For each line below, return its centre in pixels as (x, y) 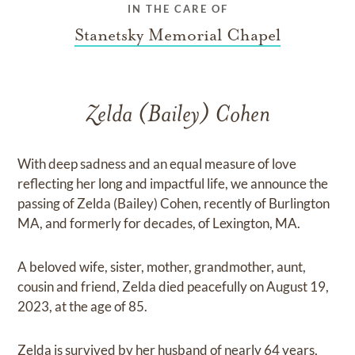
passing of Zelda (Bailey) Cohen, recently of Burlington (174, 204)
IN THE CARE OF (177, 9)
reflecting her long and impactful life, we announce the (173, 184)
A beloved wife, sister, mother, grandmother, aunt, (162, 267)
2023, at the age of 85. (83, 307)
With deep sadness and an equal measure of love (157, 164)
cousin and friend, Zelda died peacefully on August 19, (174, 287)
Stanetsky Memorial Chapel (177, 35)
